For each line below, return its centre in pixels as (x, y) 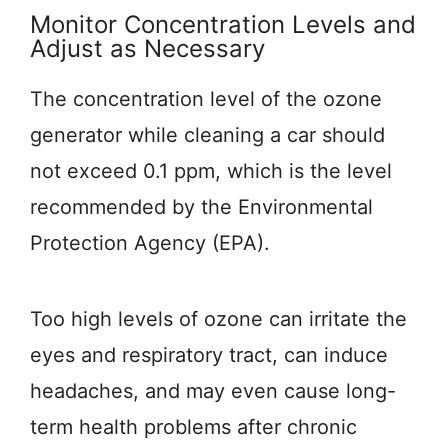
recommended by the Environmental (201, 207)
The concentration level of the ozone (206, 99)
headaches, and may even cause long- (213, 391)
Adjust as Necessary (147, 48)
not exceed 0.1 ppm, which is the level (211, 171)
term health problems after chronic (193, 427)
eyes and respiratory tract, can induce (209, 355)
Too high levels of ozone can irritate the (218, 319)
